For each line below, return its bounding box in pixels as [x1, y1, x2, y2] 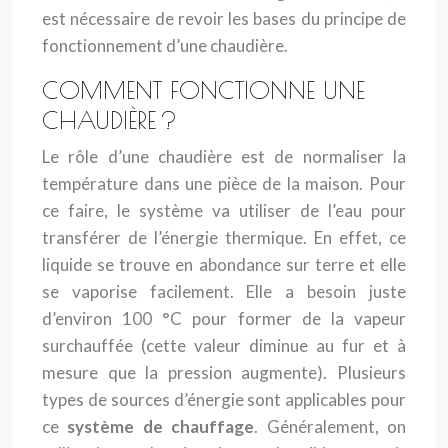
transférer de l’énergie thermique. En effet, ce [42, 227, 406, 248]
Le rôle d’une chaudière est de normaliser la [42, 146, 406, 167]
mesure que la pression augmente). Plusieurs [42, 362, 406, 383]
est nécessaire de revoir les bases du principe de [42, 8, 406, 29]
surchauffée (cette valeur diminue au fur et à [42, 335, 406, 356]
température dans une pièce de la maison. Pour [42, 173, 406, 194]
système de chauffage [67, 416, 255, 437]
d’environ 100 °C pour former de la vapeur [42, 308, 406, 329]
